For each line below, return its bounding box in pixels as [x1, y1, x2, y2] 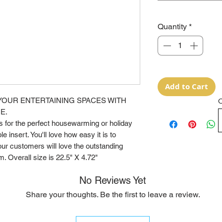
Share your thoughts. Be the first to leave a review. [25, 190, 200, 200]
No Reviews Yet [79, 174, 146, 187]
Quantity [157, 22, 187, 32]
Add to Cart [165, 81, 208, 92]
